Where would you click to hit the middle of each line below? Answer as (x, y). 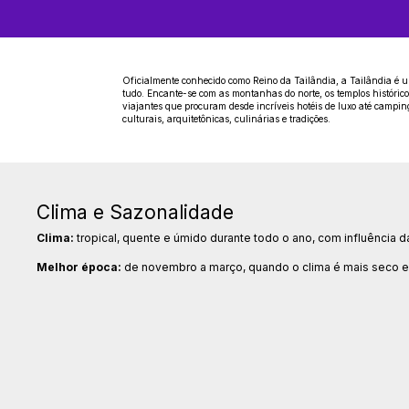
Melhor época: (79, 267)
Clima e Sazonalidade (136, 213)
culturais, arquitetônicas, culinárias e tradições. (227, 119)
